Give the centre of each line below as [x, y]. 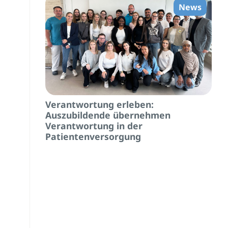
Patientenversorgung [93, 136]
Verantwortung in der [94, 125]
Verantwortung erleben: [99, 104]
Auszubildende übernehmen [108, 115]
